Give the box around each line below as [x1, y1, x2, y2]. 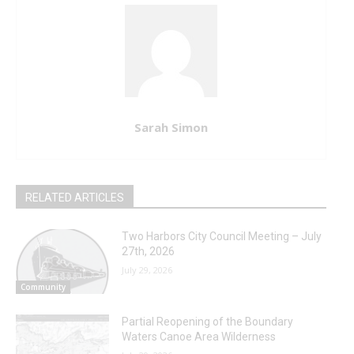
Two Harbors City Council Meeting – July [121, 229, 322, 243]
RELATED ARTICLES [25, 190, 124, 204]
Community [21, 281, 66, 293]
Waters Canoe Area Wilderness [121, 330, 276, 344]
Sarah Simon [134, 119, 208, 135]
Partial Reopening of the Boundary [121, 315, 293, 329]
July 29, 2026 [121, 263, 172, 276]
